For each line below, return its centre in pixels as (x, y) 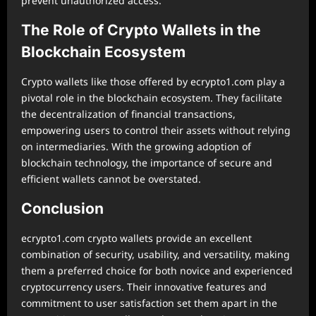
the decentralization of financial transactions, (128, 114)
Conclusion (62, 208)
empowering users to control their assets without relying (156, 130)
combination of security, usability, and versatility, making (156, 254)
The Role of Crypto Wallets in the (141, 30)
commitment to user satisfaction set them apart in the (149, 303)
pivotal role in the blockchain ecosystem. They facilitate (152, 97)
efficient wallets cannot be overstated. (111, 178)
